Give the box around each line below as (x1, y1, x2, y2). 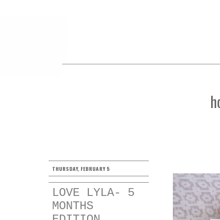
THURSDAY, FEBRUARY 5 (52, 164, 110, 172)
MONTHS (52, 199, 93, 213)
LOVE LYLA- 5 (52, 186, 135, 199)
